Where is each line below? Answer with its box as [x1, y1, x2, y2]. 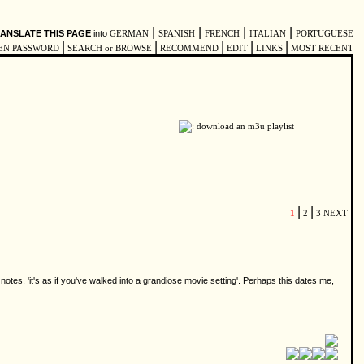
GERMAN [110, 29, 149, 38]
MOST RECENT [288, 44, 353, 53]
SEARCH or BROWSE [65, 44, 154, 53]
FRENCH [205, 29, 240, 38]
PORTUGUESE [296, 29, 353, 38]
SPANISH [158, 29, 195, 38]
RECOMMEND [158, 44, 221, 53]
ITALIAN [249, 29, 286, 38]
